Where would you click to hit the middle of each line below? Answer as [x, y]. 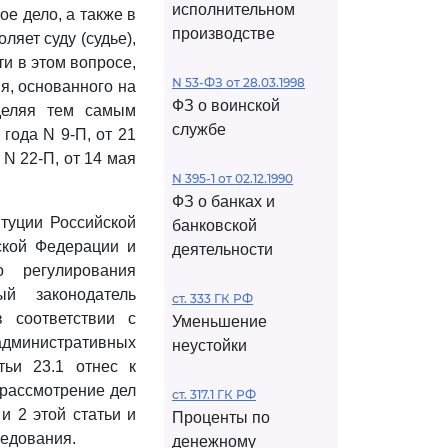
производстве [223, 33]
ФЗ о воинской [226, 105]
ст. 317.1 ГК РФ [214, 394]
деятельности [222, 249]
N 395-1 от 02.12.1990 [232, 178]
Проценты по [221, 417]
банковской [214, 225]
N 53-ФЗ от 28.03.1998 [238, 82]
